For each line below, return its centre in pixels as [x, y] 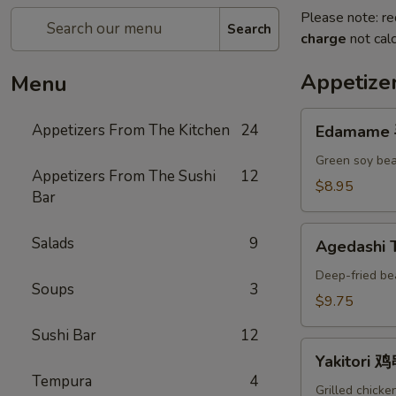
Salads [53, 244]
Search [249, 29]
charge [324, 39]
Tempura [62, 381]
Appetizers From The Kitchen [131, 130]
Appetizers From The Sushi [124, 176]
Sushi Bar [64, 335]
